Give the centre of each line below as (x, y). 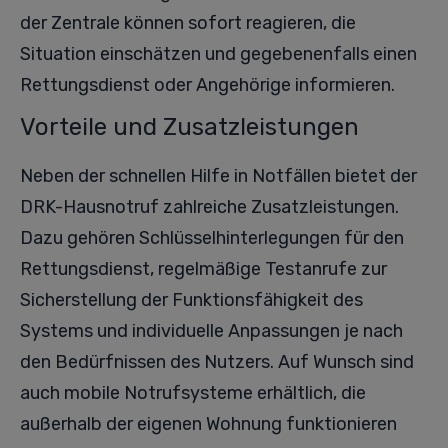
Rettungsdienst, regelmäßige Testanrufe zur (203, 269)
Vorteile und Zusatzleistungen (189, 127)
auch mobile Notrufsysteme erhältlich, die (193, 393)
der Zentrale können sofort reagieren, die (188, 23)
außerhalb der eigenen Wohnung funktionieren (208, 424)
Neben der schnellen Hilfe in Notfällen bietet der (218, 176)
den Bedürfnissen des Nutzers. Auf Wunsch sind (217, 362)
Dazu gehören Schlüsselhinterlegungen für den (212, 238)
